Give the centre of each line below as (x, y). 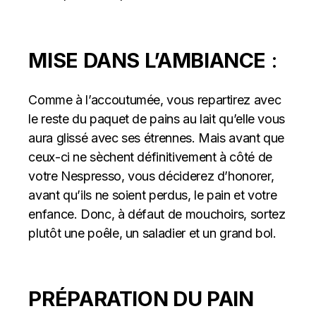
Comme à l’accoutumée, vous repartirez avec (155, 100)
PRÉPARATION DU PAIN (141, 299)
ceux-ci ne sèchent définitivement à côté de (150, 157)
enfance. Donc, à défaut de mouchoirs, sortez (157, 214)
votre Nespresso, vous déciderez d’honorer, (151, 176)
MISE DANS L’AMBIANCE (147, 60)
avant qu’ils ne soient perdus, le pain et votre (153, 195)
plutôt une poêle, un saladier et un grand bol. (152, 233)
